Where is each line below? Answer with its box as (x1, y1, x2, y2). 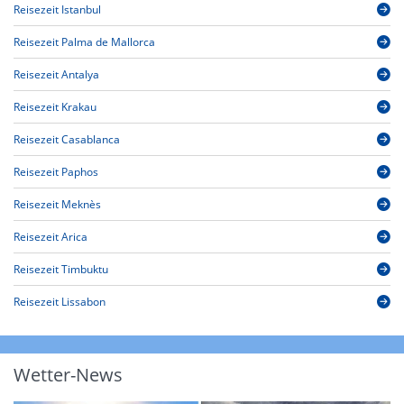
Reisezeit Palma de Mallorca (14, 34, 155, 50)
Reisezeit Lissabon (14, 294, 106, 310)
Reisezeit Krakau (14, 99, 96, 115)
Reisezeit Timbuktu (14, 262, 108, 278)
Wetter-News (14, 363, 123, 388)
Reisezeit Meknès (14, 197, 101, 213)
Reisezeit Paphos (14, 164, 98, 180)
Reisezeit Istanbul (14, 2, 101, 18)
